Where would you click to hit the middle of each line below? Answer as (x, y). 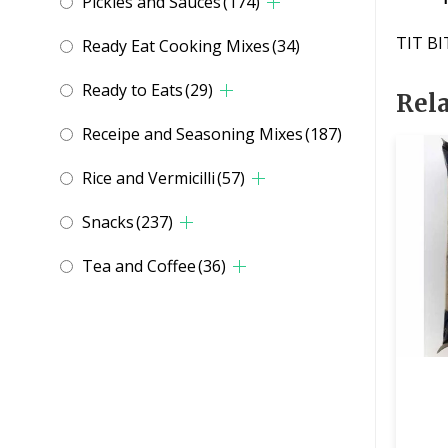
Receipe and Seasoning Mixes (192, 134)
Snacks (108, 222)
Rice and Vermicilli (148, 178)
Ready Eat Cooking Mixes (176, 46)
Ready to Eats (132, 90)
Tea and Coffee (139, 266)
